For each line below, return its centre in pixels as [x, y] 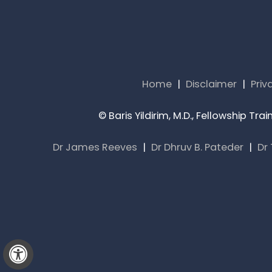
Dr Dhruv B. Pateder [197, 147]
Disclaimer [211, 84]
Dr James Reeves [95, 147]
